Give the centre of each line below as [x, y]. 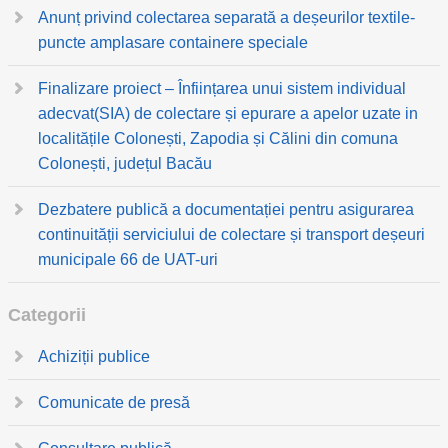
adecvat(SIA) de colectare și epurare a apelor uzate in [228, 113]
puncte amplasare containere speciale [173, 42]
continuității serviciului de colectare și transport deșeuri [231, 234]
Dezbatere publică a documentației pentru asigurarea [226, 209]
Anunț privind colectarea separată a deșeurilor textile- [226, 17]
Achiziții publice [94, 356]
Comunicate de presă [114, 402]
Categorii [47, 315]
